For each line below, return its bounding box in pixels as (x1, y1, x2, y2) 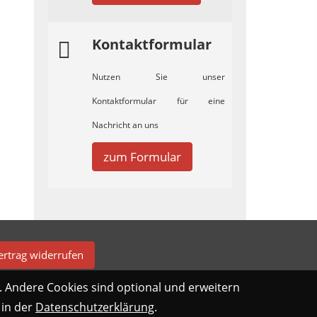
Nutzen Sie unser (92, 71, 225, 83)
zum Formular (103, 149, 181, 165)
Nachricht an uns (92, 119, 158, 131)
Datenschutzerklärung (35, 299, 154, 315)
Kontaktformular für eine (92, 95, 225, 107)
